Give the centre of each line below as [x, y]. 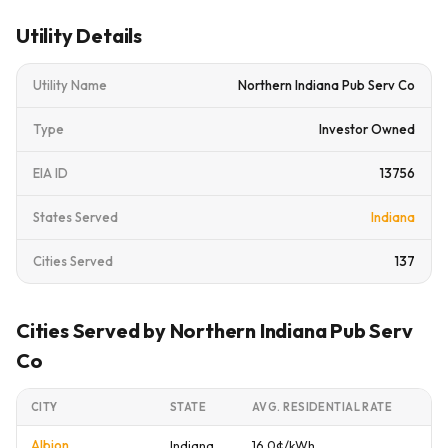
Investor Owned [367, 129]
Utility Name [70, 85]
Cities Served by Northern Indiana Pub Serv [214, 330]
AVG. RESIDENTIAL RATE [322, 407]
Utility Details [79, 35]
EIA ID [50, 173]
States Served [75, 217]
